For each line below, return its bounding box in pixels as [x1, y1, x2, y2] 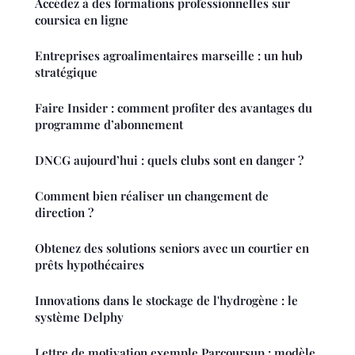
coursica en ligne [35, 12, 128, 29]
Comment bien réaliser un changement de [35, 188, 269, 204]
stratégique [35, 64, 97, 81]
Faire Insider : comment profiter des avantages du [35, 100, 312, 116]
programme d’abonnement [35, 116, 183, 133]
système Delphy [35, 309, 124, 326]
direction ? [35, 204, 94, 221]
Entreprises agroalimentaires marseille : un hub [35, 48, 303, 64]
